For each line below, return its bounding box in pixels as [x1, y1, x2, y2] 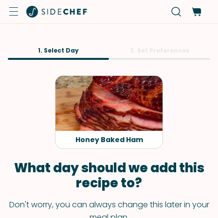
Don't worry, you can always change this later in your [9, 199, 209, 210]
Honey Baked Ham [75, 135, 143, 145]
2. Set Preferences [130, 46, 189, 54]
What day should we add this [14, 159, 204, 177]
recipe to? [76, 174, 142, 192]
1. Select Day [38, 46, 79, 54]
